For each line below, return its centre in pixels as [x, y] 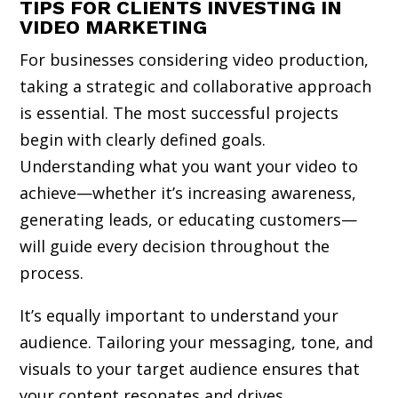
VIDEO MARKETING [114, 27]
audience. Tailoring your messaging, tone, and [197, 342]
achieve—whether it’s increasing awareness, [188, 192]
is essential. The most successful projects [179, 112]
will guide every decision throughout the [175, 246]
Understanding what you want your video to [189, 166]
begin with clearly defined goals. [143, 139]
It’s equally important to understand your [179, 315]
